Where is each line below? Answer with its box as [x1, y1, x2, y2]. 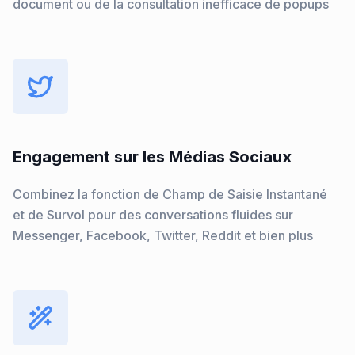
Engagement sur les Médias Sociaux [13, 147, 292, 166]
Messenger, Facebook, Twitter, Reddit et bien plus [13, 227, 313, 243]
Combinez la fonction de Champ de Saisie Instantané [13, 186, 327, 202]
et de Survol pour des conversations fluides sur [13, 207, 293, 223]
